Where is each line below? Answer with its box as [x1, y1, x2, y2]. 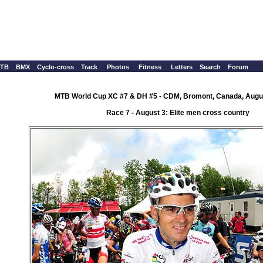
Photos [107, 63, 129, 70]
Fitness [139, 63, 161, 70]
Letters [171, 63, 193, 70]
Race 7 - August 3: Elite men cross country [106, 108, 249, 117]
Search [200, 63, 221, 70]
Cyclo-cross [37, 63, 74, 70]
